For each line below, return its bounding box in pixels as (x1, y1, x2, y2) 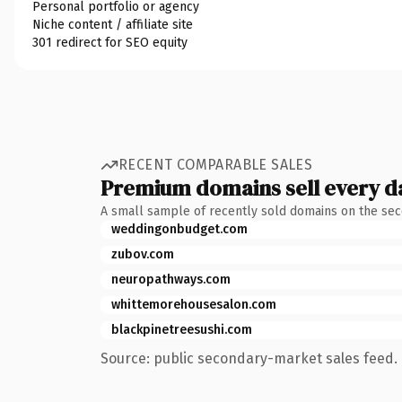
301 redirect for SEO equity (32, 34, 188, 50)
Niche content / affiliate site (32, 16, 193, 32)
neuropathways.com (111, 271, 231, 287)
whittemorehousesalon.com (111, 296, 276, 312)
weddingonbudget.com (111, 221, 248, 237)
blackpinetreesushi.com (111, 321, 252, 337)
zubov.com (111, 246, 174, 262)
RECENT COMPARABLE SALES (118, 156, 313, 173)
